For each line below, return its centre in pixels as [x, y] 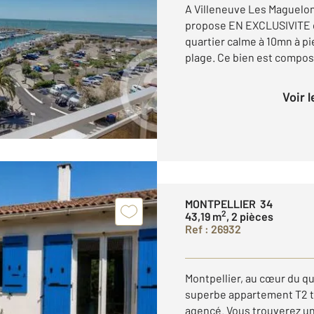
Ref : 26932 [213, 229]
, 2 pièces [250, 216]
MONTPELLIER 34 [229, 204]
